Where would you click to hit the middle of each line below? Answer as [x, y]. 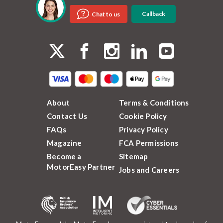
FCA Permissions [149, 143]
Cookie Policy [143, 116]
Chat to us [106, 14]
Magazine [64, 143]
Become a [64, 156]
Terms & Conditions [154, 103]
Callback [154, 14]
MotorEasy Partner [81, 167]
